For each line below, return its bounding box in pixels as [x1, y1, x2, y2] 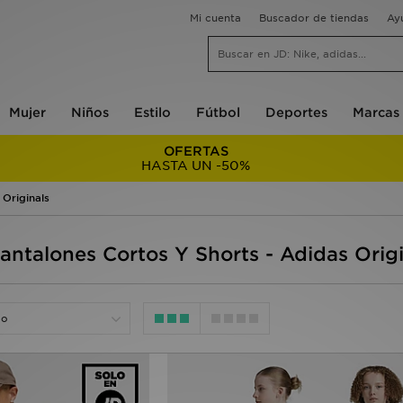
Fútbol [195, 105, 240, 120]
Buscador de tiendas [259, 12, 369, 24]
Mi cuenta [190, 12, 241, 24]
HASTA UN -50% [141, 158, 251, 173]
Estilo [133, 105, 171, 120]
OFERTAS [163, 144, 228, 158]
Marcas [352, 105, 399, 120]
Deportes [264, 105, 327, 120]
